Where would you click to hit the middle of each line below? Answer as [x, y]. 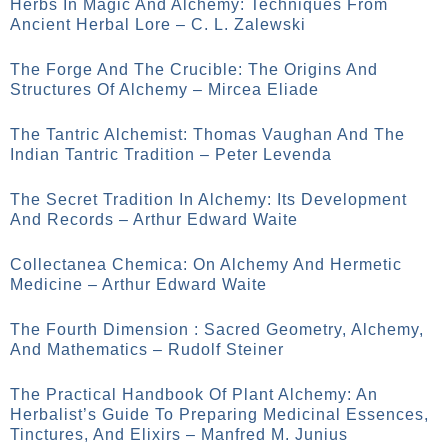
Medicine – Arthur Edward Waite [138, 284]
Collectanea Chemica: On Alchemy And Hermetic [206, 264]
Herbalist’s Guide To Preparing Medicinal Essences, [219, 414]
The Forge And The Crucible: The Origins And [194, 69]
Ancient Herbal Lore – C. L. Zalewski [158, 24]
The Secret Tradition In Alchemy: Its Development [208, 199]
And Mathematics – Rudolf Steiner [147, 349]
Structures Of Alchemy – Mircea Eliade [164, 89]
